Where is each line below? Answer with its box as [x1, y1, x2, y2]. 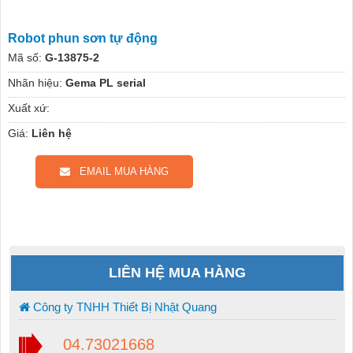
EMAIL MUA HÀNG [69, 165, 169, 178]
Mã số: [7, 51, 42, 65]
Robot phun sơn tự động [7, 32, 158, 46]
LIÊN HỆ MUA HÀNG [109, 265, 246, 281]
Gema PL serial [65, 76, 146, 90]
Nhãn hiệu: [7, 76, 62, 90]
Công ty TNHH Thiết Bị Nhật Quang [29, 300, 217, 314]
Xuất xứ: [7, 102, 50, 115]
